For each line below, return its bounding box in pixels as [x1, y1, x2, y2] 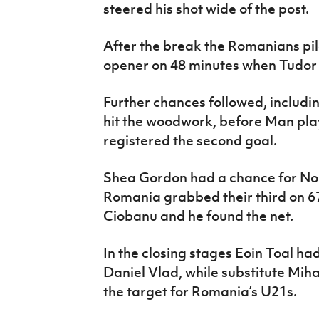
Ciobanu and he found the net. [103, 207, 293, 225]
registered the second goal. [103, 132, 277, 150]
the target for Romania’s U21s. [103, 283, 297, 300]
